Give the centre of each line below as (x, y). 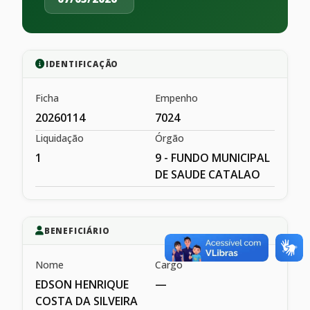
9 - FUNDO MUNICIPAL (212, 157)
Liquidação (60, 138)
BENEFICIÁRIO (77, 231)
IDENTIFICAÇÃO (82, 64)
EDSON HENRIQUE (82, 285)
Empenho (176, 98)
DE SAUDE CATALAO (208, 174)
